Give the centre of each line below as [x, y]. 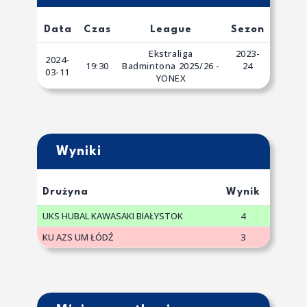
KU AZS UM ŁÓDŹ [78, 237]
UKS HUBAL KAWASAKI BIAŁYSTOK [113, 216]
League [171, 29]
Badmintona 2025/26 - [171, 65]
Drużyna [65, 192]
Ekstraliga [171, 53]
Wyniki [79, 151]
